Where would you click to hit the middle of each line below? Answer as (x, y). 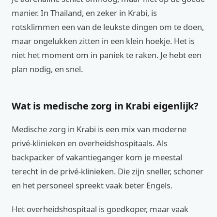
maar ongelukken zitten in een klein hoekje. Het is (103, 41)
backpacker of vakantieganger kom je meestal (97, 157)
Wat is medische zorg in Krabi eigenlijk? (105, 106)
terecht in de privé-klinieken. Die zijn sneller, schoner (108, 171)
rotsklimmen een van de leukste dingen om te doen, (108, 27)
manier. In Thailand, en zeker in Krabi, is (84, 13)
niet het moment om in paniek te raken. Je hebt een (107, 55)
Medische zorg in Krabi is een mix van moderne (99, 129)
